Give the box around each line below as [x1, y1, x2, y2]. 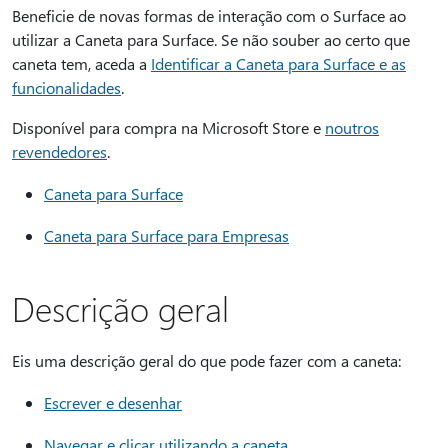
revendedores [12, 141, 107, 162]
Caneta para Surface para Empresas [44, 225, 289, 246]
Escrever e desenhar [44, 392, 182, 413]
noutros [325, 117, 379, 138]
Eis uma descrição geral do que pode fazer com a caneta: [12, 350, 401, 371]
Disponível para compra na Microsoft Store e [12, 117, 325, 138]
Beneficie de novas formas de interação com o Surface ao [12, 5, 406, 26]
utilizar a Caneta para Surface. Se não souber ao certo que [12, 29, 410, 50]
